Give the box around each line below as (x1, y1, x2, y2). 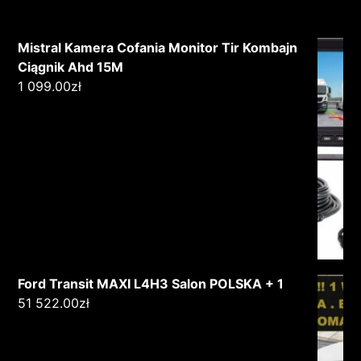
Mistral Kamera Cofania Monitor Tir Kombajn (18, 39, 298, 56)
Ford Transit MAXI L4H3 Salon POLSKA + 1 (18, 275, 284, 292)
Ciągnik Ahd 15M (18, 58, 124, 75)
